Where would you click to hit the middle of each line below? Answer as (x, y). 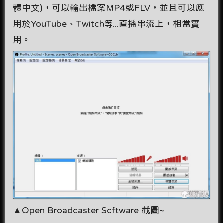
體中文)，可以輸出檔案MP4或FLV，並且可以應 (109, 8)
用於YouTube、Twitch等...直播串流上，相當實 (107, 24)
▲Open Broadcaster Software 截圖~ (89, 210)
